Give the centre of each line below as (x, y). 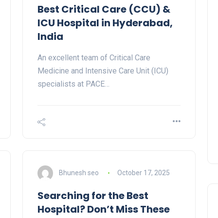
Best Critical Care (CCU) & (104, 9)
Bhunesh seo (79, 173)
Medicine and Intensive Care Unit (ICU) (103, 71)
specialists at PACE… (73, 84)
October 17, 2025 (143, 173)
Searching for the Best (93, 196)
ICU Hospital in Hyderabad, (105, 23)
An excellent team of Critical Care (94, 58)
